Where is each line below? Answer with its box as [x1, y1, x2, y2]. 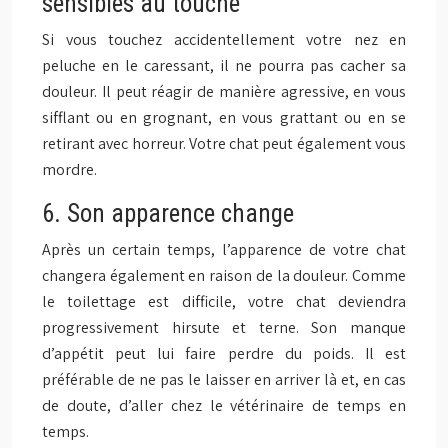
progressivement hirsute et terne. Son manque [42, 317, 406, 338]
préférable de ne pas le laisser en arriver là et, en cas [42, 369, 406, 390]
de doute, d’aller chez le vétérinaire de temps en [42, 395, 406, 416]
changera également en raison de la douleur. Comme [42, 265, 406, 286]
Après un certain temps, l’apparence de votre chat [42, 239, 406, 260]
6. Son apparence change [42, 199, 294, 228]
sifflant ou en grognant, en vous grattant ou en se [42, 107, 406, 128]
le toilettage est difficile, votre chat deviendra [42, 291, 406, 312]
